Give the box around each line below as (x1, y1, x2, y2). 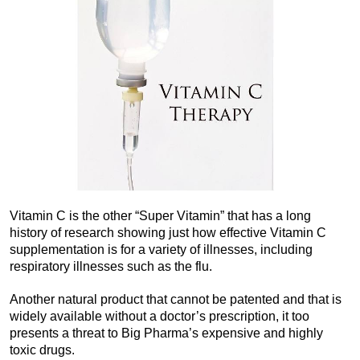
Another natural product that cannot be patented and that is (10, 292, 342, 306)
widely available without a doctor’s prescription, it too (10, 309, 309, 323)
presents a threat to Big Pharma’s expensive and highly (10, 325, 323, 340)
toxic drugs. (10, 342, 75, 357)
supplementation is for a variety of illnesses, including (10, 242, 313, 256)
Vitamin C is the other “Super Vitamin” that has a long (10, 208, 311, 223)
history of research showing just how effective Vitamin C (10, 225, 326, 239)
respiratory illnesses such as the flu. (10, 259, 212, 273)
